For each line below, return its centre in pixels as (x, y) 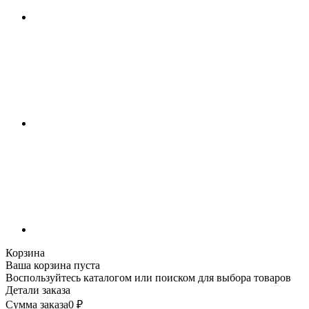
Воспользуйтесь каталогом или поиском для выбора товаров (148, 277)
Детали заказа (38, 290)
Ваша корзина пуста (53, 265)
